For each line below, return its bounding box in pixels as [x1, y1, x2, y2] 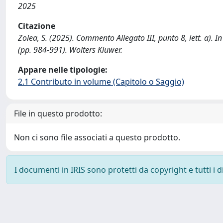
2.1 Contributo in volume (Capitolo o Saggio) [18, 76, 184, 87]
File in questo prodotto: [14, 108, 102, 119]
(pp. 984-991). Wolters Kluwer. [18, 44, 122, 55]
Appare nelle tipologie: [18, 64, 108, 75]
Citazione [18, 20, 55, 31]
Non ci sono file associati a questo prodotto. [14, 132, 180, 143]
